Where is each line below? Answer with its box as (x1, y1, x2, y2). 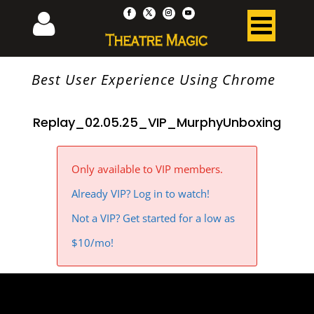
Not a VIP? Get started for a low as (71, 211, 235, 225)
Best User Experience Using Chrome (31, 70, 275, 89)
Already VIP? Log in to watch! (71, 186, 210, 200)
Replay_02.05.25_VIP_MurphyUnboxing (32, 114, 281, 131)
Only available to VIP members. (71, 162, 223, 176)
